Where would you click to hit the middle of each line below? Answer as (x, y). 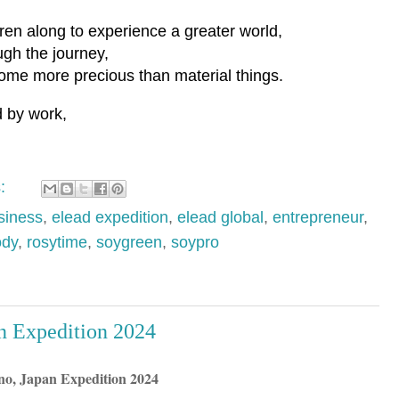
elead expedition (110, 217)
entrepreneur (318, 217)
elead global (220, 217)
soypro (195, 242)
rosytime (57, 242)
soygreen (129, 242)
